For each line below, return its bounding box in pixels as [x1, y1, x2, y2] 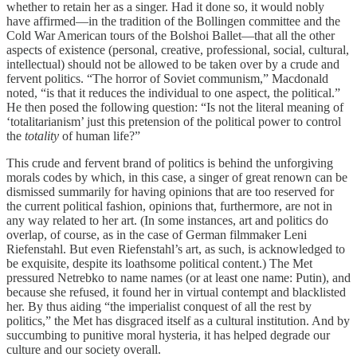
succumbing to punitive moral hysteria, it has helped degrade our [6, 328, 330, 342]
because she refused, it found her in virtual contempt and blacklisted [6, 284, 346, 299]
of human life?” [59, 128, 140, 143]
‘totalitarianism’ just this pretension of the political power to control [6, 114, 341, 128]
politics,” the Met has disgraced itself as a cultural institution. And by [6, 313, 350, 328]
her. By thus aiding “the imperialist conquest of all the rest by [6, 299, 312, 313]
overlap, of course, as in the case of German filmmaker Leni [6, 227, 307, 241]
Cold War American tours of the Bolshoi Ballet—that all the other [6, 28, 335, 42]
